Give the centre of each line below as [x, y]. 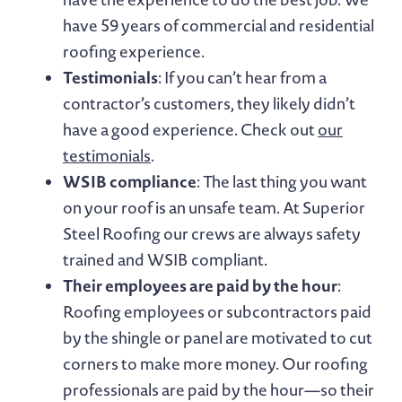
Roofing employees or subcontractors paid [217, 311]
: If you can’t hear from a [242, 77]
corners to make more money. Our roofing [215, 363]
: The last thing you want [282, 181]
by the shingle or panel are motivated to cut [218, 337]
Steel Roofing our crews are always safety [212, 233]
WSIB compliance [130, 181]
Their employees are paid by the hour [200, 285]
